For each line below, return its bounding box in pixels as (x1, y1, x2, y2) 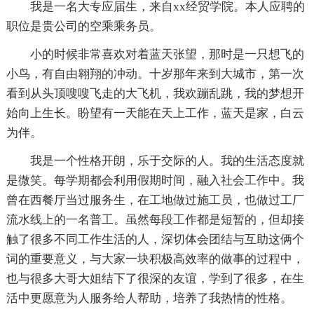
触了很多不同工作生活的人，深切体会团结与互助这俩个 (6, 232, 304, 246)
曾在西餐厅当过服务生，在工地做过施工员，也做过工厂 (6, 193, 304, 207)
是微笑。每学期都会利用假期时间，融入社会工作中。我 (6, 173, 304, 187)
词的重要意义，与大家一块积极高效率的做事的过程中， (6, 252, 304, 266)
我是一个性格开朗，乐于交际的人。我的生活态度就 (29, 153, 304, 168)
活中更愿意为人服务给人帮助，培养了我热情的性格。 (6, 291, 292, 305)
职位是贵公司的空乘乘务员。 (6, 19, 161, 33)
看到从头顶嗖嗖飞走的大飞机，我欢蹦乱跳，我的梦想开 (6, 86, 304, 100)
